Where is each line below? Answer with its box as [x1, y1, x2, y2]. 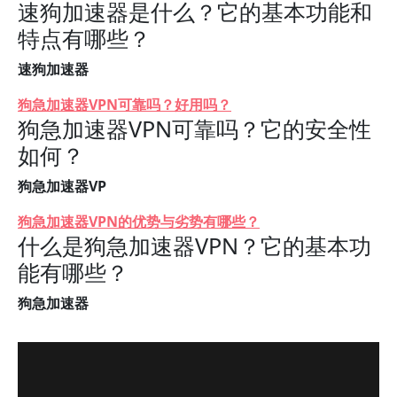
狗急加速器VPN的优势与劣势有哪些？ [18, 212, 260, 231]
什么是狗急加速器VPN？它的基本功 [18, 230, 371, 261]
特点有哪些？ [18, 23, 151, 53]
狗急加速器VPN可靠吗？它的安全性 [18, 113, 371, 144]
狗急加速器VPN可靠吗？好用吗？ [18, 95, 231, 114]
